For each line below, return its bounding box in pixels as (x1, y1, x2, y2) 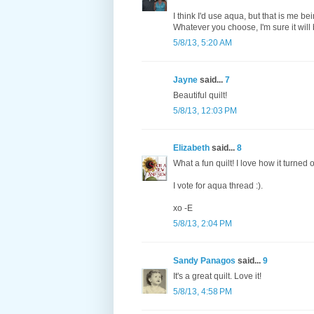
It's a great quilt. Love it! (173, 271, 261, 282)
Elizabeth (173, 143, 210, 153)
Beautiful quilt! (173, 90, 227, 101)
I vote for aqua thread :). (173, 181, 263, 191)
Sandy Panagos (173, 256, 235, 266)
